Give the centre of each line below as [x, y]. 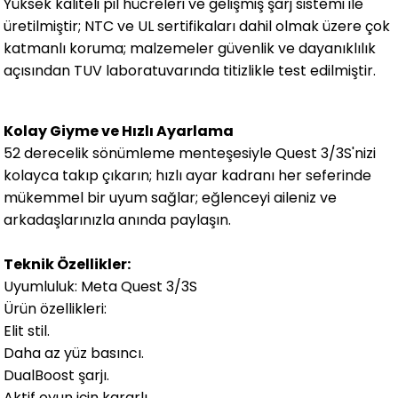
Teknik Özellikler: [68, 264]
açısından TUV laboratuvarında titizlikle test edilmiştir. [190, 70]
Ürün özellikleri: [56, 308]
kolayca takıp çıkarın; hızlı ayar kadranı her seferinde [188, 175]
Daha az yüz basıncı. [74, 353]
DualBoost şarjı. [57, 375]
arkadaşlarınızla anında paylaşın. [118, 219]
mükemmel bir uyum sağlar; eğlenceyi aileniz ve [171, 197]
